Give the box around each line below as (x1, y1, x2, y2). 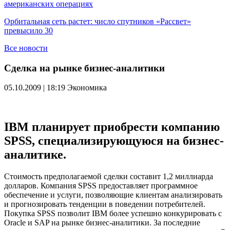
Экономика (67, 83, 107, 92)
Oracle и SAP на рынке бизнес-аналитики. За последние (4, 218, 200, 227)
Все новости (4, 44, 48, 52)
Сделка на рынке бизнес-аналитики (4, 62, 165, 73)
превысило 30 (4, 26, 53, 35)
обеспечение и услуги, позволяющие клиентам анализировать (4, 190, 222, 200)
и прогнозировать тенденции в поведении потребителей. (4, 200, 205, 209)
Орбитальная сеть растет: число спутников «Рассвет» (4, 17, 191, 26)
